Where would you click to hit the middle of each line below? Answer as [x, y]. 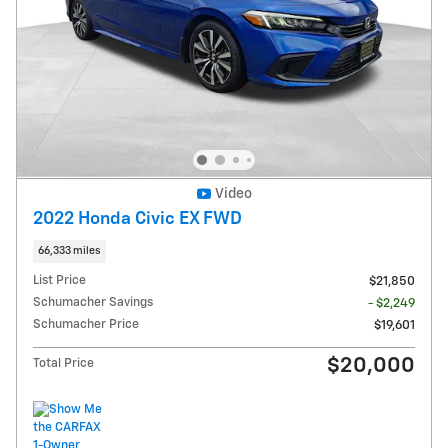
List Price [59, 281]
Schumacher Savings [93, 303]
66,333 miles [69, 250]
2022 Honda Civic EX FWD [137, 218]
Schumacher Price [86, 325]
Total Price [63, 364]
